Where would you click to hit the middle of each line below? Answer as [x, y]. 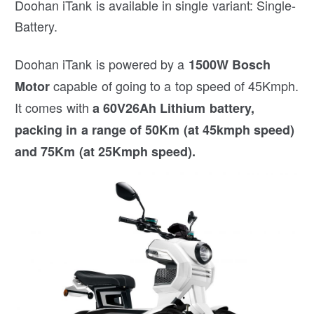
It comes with [54, 107]
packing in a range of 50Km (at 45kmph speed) [155, 129]
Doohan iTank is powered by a [102, 63]
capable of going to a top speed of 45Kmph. [175, 85]
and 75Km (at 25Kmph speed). [105, 151]
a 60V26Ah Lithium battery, [173, 108]
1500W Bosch [229, 64]
